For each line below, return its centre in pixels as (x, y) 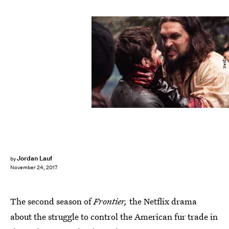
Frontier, (111, 201)
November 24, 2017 (34, 168)
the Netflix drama (163, 201)
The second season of (52, 201)
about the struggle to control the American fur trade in (114, 216)
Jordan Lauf (35, 158)
